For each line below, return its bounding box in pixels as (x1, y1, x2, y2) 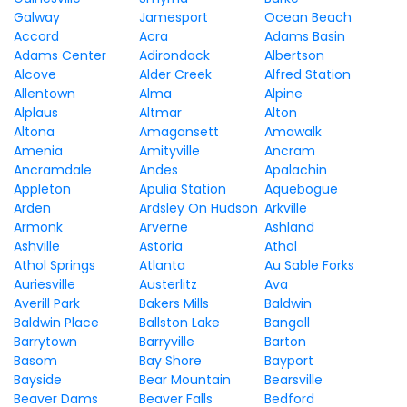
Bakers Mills (138, 294, 209, 313)
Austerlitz (138, 275, 197, 293)
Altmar (138, 104, 182, 122)
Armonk (14, 218, 63, 236)
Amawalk (263, 123, 322, 141)
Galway (14, 8, 60, 26)
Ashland (263, 218, 314, 236)
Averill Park (14, 294, 80, 313)
